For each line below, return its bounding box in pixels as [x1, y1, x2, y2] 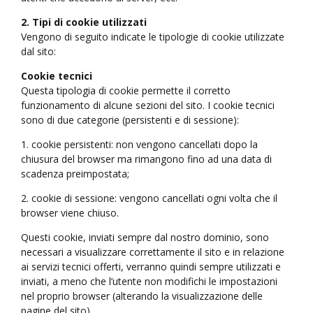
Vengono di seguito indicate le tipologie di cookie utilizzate [21, 30, 284, 44]
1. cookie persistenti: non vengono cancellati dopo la [21, 138, 258, 152]
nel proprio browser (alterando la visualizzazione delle [21, 289, 263, 303]
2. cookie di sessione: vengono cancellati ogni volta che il [21, 191, 277, 205]
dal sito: [21, 45, 56, 59]
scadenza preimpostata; [21, 167, 129, 181]
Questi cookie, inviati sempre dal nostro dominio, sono [21, 231, 269, 245]
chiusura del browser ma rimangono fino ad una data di [21, 152, 272, 166]
